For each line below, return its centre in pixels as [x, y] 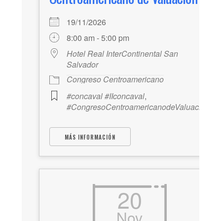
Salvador [82, 65]
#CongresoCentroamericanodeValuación [138, 107]
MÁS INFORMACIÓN [90, 137]
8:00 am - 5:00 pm [98, 38]
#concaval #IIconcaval [106, 96]
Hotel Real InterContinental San [122, 54]
